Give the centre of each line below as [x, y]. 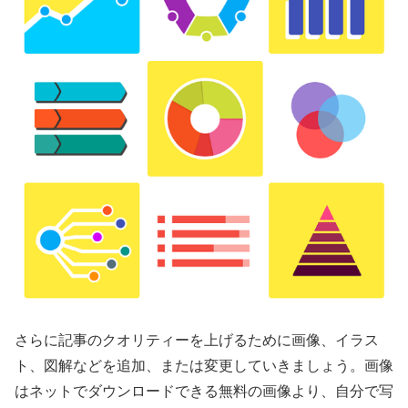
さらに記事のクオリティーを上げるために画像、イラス [197, 341]
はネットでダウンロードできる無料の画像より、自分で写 [204, 392]
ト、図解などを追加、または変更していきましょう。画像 [204, 366]
